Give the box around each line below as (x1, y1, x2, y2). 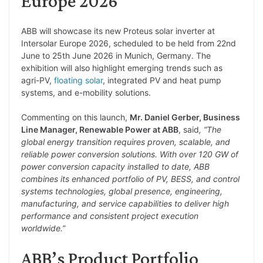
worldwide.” (21, 222, 65, 233)
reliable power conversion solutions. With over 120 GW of (21, 149, 238, 159)
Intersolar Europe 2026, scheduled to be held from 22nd (21, 38, 236, 48)
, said (178, 124, 199, 134)
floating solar (54, 75, 103, 85)
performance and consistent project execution (21, 210, 198, 221)
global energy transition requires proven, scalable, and (21, 136, 230, 147)
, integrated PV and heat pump (103, 75, 221, 85)
